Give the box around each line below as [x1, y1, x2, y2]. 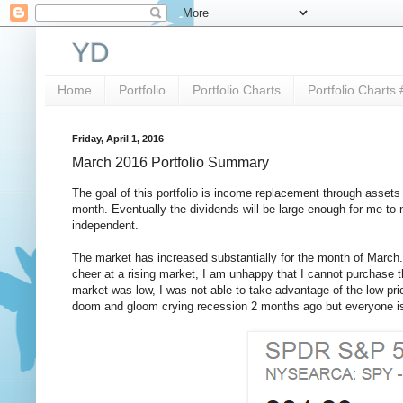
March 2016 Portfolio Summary [72, 154, 269, 170]
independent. [72, 218, 139, 232]
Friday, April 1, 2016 [72, 132, 164, 144]
